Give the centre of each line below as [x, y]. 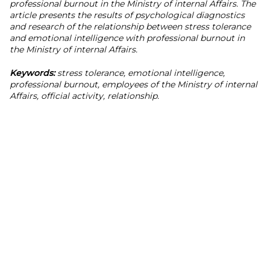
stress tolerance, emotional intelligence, [140, 73]
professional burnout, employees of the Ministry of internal [133, 84]
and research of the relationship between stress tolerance [130, 27]
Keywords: [32, 73]
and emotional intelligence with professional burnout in [127, 38]
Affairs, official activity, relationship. [84, 96]
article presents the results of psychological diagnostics [127, 15]
